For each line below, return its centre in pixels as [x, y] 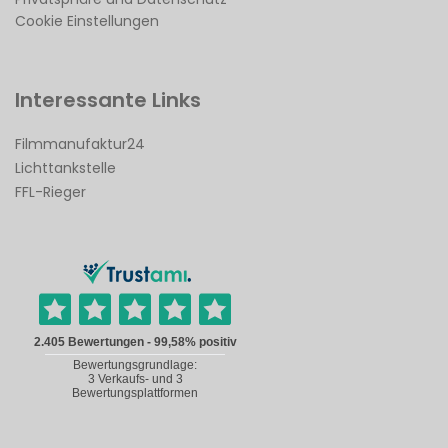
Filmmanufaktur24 [80, 143]
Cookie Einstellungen [87, 20]
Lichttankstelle [65, 167]
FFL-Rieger [50, 191]
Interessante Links [108, 99]
